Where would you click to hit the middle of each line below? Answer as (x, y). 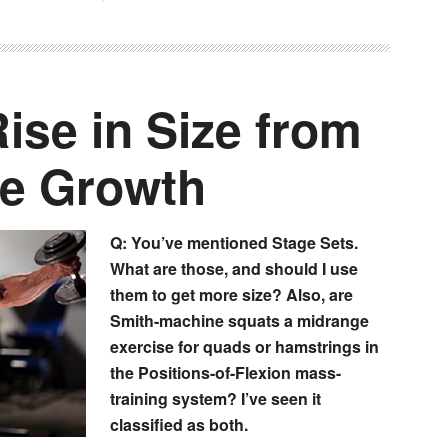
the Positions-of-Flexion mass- (225, 373)
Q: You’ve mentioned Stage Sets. (234, 243)
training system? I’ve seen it (215, 399)
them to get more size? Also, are (231, 295)
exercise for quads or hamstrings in (244, 347)
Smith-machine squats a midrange (239, 321)
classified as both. (179, 425)
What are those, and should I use (234, 269)
